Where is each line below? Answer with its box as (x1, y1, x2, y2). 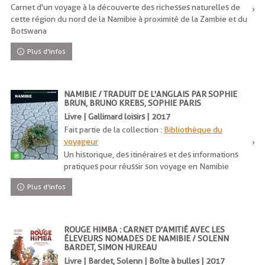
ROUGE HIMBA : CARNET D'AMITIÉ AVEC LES (64, 225, 225, 234)
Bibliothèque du (164, 125, 222, 134)
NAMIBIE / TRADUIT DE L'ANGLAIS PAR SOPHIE (64, 89, 237, 99)
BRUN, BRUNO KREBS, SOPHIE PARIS (64, 98, 201, 108)
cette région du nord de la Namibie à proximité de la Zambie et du (11, 14, 247, 24)
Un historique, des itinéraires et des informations (64, 150, 238, 159)
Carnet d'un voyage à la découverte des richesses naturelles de (11, 2, 240, 12)
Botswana (11, 26, 47, 35)
